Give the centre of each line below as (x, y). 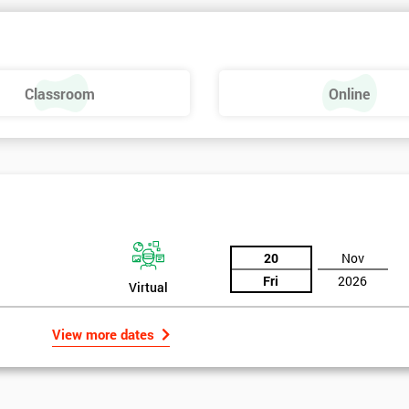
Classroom (60, 93)
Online (349, 93)
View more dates (103, 335)
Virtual (148, 288)
